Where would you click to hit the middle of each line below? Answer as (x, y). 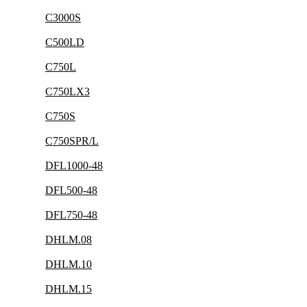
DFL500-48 (71, 190)
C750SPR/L (72, 141)
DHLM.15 (69, 289)
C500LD (65, 42)
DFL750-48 (71, 215)
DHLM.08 (69, 240)
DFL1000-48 (74, 165)
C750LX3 (67, 91)
